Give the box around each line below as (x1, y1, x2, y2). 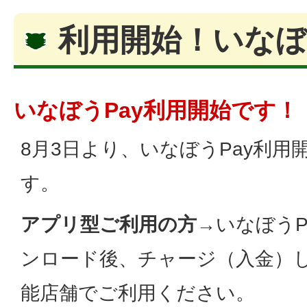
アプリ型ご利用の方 (21, 214, 197, 236)
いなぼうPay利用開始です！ (14, 98, 298, 123)
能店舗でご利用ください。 (21, 282, 255, 304)
